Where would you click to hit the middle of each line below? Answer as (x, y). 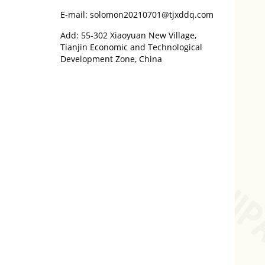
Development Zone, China (111, 59)
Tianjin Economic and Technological (131, 47)
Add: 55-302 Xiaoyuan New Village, (128, 35)
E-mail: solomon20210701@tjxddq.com (137, 14)
